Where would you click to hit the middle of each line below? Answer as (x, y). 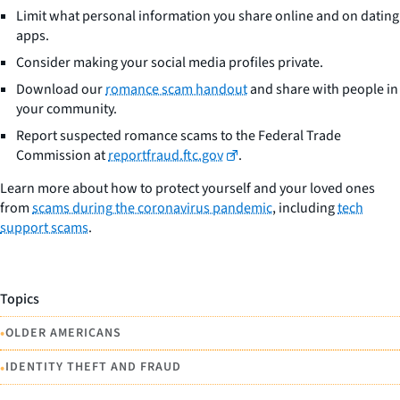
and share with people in (323, 89)
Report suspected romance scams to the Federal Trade (179, 135)
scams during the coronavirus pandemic (152, 208)
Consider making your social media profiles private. (170, 62)
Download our (61, 89)
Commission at (62, 155)
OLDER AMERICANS (63, 333)
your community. (67, 108)
